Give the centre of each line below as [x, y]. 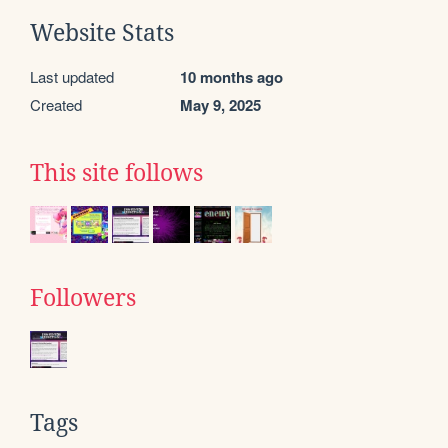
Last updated [72, 76]
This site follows [116, 172]
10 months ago [231, 76]
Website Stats [102, 32]
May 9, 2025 [220, 104]
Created [56, 104]
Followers [83, 297]
